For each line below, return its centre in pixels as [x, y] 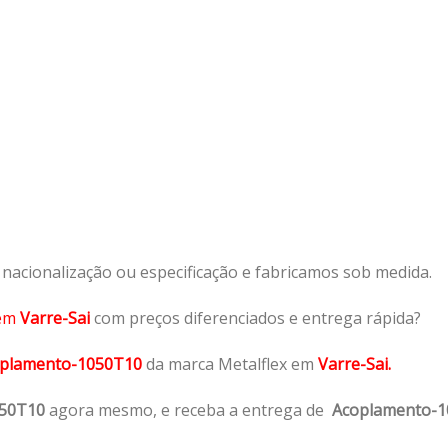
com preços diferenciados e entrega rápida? [257, 317]
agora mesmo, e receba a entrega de [188, 409]
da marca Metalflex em [230, 363]
